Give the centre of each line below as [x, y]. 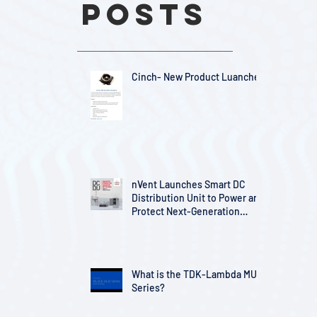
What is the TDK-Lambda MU [194, 275]
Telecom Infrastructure [182, 225]
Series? [148, 288]
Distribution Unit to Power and [198, 198]
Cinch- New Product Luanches [198, 77]
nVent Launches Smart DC [189, 185]
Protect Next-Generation [186, 212]
